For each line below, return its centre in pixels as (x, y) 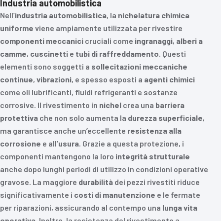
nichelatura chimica (154, 15)
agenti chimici (169, 79)
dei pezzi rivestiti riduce (156, 182)
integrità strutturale (153, 156)
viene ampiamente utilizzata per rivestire (108, 28)
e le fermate (178, 195)
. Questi (172, 54)
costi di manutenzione (115, 195)
